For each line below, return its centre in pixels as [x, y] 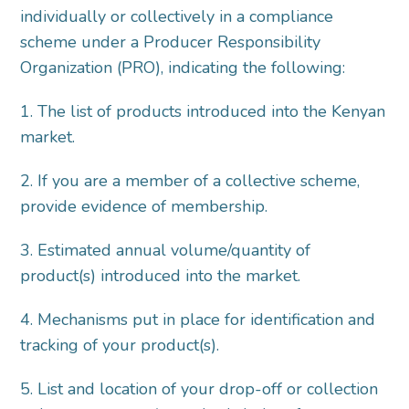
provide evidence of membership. [147, 207]
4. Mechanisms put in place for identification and [198, 320]
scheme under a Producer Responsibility [171, 42]
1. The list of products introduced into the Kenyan [203, 112]
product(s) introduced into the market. [163, 276]
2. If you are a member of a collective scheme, [190, 181]
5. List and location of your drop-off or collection [199, 389]
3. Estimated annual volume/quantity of [166, 251]
